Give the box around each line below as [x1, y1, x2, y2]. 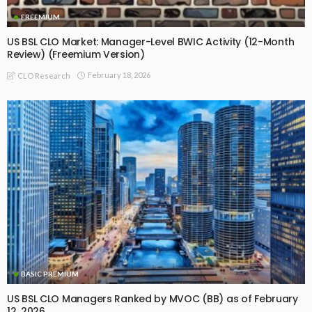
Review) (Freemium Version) [7, 47, 145, 62]
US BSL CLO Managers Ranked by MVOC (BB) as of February [7, 292, 298, 306]
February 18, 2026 [88, 70, 150, 79]
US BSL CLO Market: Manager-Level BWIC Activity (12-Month [7, 35, 295, 49]
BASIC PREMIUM [21, 270, 79, 279]
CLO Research [17, 70, 70, 80]
